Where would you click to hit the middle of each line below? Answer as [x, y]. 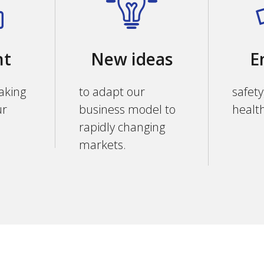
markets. [102, 145]
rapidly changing [122, 127]
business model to [127, 109]
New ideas [131, 59]
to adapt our [112, 92]
